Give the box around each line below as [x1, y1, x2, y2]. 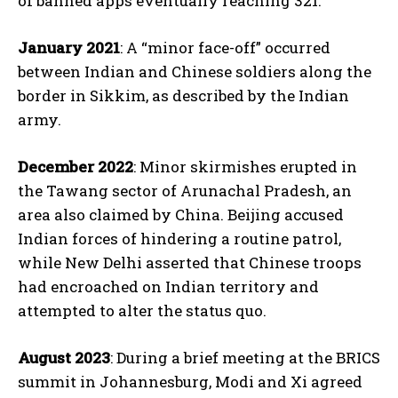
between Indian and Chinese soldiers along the [18, 61, 371, 83]
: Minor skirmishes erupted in [133, 156, 357, 178]
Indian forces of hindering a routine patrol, [18, 228, 341, 250]
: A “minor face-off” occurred [120, 37, 330, 59]
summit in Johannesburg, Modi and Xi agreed [18, 371, 362, 393]
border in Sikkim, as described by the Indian [18, 85, 349, 107]
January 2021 [18, 37, 120, 59]
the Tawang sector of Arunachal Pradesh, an [18, 180, 352, 202]
